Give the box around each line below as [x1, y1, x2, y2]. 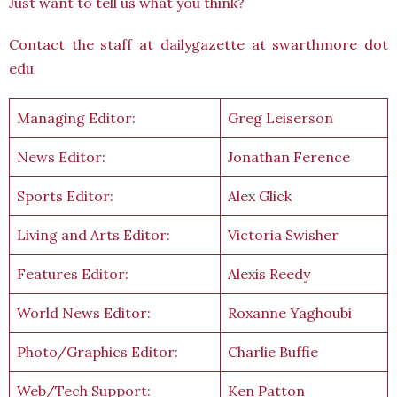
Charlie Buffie [228, 343, 318, 361]
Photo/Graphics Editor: [17, 343, 178, 361]
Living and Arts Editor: [17, 226, 170, 244]
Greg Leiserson [228, 109, 333, 127]
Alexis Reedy [228, 265, 310, 283]
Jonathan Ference [228, 148, 350, 166]
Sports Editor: [17, 187, 113, 205]
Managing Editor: [17, 109, 136, 127]
